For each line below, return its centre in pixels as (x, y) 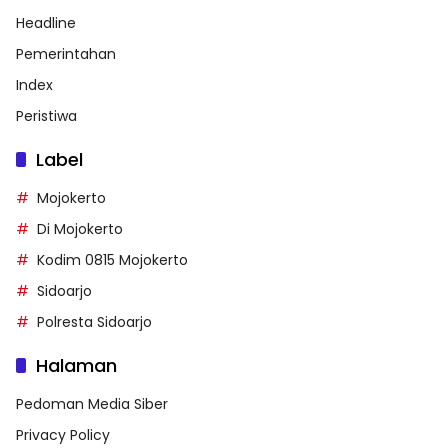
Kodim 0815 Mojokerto (112, 260)
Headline (46, 23)
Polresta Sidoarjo (94, 322)
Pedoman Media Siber (92, 404)
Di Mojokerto (80, 229)
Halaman (76, 365)
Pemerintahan (66, 54)
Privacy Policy (63, 435)
